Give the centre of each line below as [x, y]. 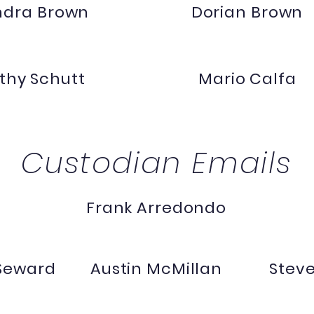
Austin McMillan [156, 269]
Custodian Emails [156, 163]
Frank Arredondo [156, 208]
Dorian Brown [247, 12]
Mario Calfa [247, 79]
